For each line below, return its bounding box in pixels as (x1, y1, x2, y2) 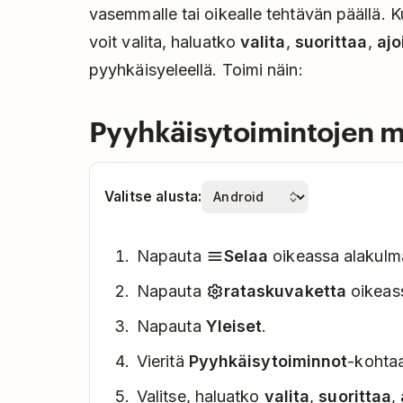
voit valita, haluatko (89, 31, 240, 51)
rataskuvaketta (223, 281, 346, 300)
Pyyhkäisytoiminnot (188, 351, 348, 371)
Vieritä (137, 351, 189, 371)
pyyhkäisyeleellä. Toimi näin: (89, 59, 303, 79)
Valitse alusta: (104, 187, 202, 205)
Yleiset (205, 316, 263, 336)
